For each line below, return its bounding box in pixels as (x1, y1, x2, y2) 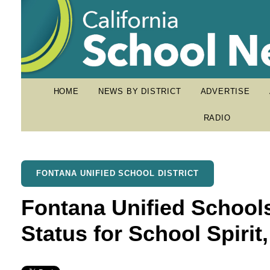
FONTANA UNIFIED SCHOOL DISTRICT (36, 169, 199, 178)
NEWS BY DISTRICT (98, 87, 181, 96)
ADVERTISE (200, 87, 250, 96)
